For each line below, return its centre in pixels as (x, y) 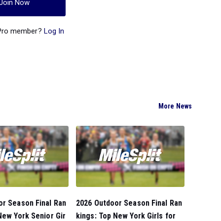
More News (175, 106)
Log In (54, 31)
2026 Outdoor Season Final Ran (129, 203)
